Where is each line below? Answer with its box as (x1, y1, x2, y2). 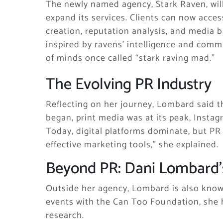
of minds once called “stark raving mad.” (46, 51, 215, 66)
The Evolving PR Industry (46, 72, 212, 98)
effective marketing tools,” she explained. (46, 137, 219, 152)
